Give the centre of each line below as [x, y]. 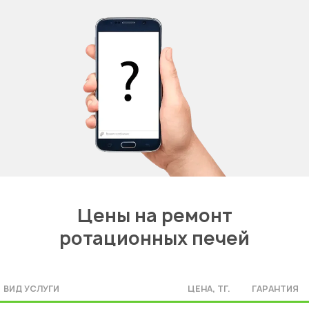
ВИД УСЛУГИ [31, 289]
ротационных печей [154, 238]
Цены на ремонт [154, 215]
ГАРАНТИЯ [275, 289]
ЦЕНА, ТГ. [209, 289]
